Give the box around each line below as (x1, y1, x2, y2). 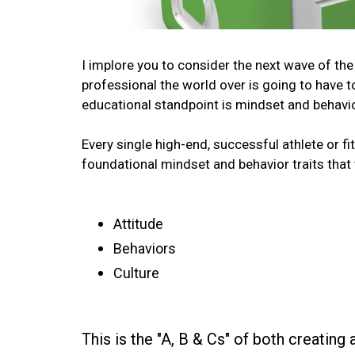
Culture (113, 265, 160, 282)
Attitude (113, 216, 164, 233)
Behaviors (113, 240, 177, 258)
